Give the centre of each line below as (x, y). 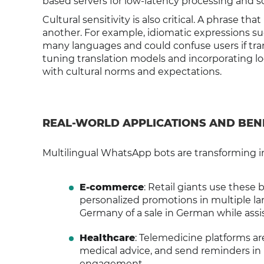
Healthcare (107, 238)
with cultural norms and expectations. (132, 72)
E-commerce (111, 187)
